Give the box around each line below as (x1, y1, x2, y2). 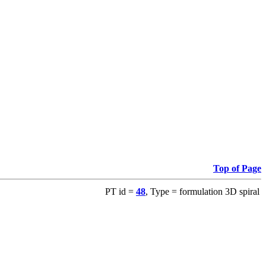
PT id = (105, 186, 136, 197)
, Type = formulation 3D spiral (145, 186, 259, 197)
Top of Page (213, 163, 261, 174)
